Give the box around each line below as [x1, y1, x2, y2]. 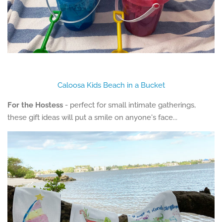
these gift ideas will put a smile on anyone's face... [7, 112, 177, 122]
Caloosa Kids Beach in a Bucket [57, 80, 165, 90]
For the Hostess [7, 100, 63, 110]
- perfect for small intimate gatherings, [63, 100, 196, 110]
